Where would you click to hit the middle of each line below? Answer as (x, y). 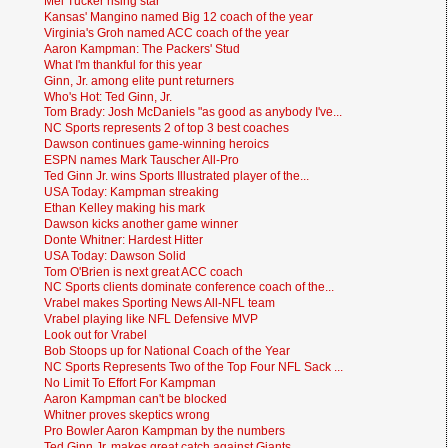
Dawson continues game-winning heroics (157, 144)
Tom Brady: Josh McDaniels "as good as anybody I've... (193, 112)
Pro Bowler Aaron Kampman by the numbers (165, 430)
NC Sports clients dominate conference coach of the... (189, 287)
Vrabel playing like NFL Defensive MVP (151, 319)
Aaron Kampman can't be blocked (136, 398)
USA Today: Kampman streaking (132, 191)
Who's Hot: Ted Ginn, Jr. (108, 96)
